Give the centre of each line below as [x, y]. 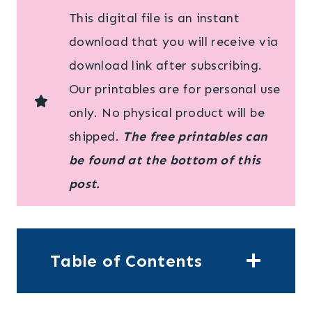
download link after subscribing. [166, 65]
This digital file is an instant [155, 18]
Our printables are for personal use [175, 89]
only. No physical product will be [167, 112]
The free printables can [195, 136]
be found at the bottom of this [165, 160]
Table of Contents [126, 260]
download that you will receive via [174, 41]
